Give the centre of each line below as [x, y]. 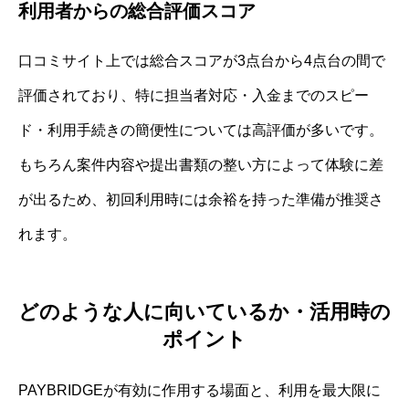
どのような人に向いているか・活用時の [204, 311]
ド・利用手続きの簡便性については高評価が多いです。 [201, 130]
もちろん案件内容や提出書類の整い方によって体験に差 [201, 164]
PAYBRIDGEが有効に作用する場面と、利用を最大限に [199, 390]
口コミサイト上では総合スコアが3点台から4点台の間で [202, 60]
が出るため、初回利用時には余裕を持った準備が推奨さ [201, 199]
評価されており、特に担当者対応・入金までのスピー [194, 95]
